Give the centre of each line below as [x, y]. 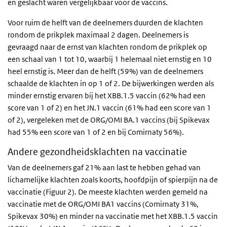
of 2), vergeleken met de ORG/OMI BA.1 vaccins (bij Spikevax [109, 120]
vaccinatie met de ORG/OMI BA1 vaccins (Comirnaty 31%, [103, 204]
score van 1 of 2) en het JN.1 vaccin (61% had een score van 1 [109, 108]
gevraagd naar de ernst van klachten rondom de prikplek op [107, 47]
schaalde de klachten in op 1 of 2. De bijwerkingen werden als [111, 83]
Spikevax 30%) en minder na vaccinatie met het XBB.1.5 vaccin [113, 216]
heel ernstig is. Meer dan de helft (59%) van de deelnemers [105, 71]
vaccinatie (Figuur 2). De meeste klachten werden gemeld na [108, 192]
